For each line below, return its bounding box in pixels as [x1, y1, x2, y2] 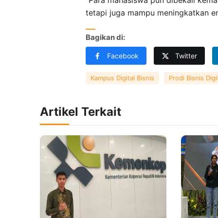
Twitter [175, 51, 197, 60]
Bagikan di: [86, 33, 125, 42]
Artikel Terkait [40, 104, 121, 119]
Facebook [107, 51, 139, 60]
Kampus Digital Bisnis [91, 73, 154, 82]
